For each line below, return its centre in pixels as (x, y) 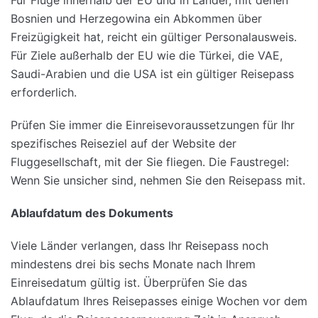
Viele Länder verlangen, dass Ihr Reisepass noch (139, 246)
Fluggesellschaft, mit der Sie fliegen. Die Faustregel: (150, 162)
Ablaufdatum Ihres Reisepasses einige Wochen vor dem (159, 301)
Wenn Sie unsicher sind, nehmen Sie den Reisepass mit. (158, 181)
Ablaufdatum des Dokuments (92, 213)
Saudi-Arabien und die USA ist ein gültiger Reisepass (152, 74)
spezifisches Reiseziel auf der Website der (124, 144)
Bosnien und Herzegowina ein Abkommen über (136, 19)
